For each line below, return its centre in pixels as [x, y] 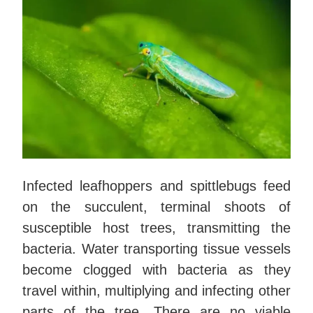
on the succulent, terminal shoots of [156, 207]
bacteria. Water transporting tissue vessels [156, 249]
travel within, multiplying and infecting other [156, 291]
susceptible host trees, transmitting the [156, 228]
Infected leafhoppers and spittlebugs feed [156, 186]
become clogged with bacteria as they [156, 270]
